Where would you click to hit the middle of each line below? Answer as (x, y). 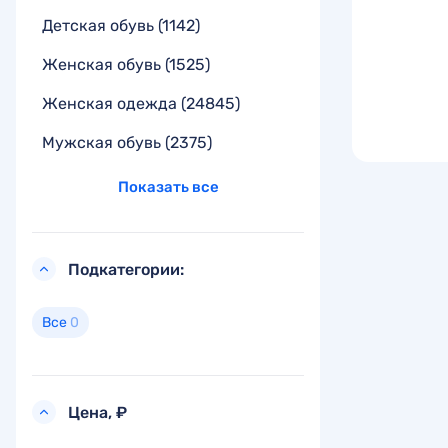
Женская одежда (111, 103)
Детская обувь (100, 25)
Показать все (168, 186)
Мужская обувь (103, 142)
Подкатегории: (126, 269)
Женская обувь (103, 64)
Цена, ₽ (97, 412)
